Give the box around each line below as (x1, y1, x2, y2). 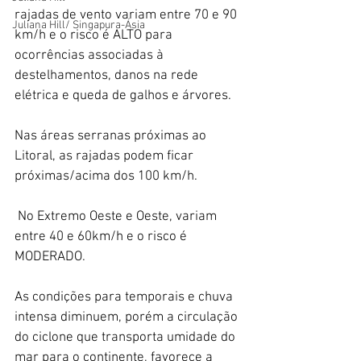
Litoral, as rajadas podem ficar (15, 147, 197, 164)
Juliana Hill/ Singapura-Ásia (12, 19, 145, 32)
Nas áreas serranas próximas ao (15, 127, 210, 144)
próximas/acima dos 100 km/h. (15, 168, 197, 185)
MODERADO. (15, 248, 89, 265)
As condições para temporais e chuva (15, 288, 236, 305)
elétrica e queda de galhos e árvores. (15, 87, 234, 104)
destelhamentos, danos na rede (15, 67, 201, 84)
